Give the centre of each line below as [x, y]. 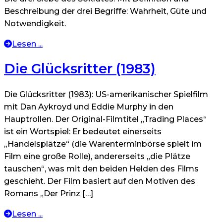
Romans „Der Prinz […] [49, 193]
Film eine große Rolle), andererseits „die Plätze [97, 156]
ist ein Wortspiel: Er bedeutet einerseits [83, 131]
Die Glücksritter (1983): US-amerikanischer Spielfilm [106, 94]
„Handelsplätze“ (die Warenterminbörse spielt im [103, 144]
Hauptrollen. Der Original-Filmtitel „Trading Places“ [105, 119]
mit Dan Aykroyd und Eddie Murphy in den [89, 107]
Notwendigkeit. [35, 23]
